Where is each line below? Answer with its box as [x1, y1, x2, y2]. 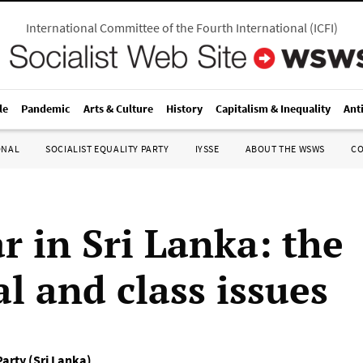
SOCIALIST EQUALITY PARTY [45, 143, 169, 155]
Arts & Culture [83, 101, 153, 116]
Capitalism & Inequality [216, 101, 331, 116]
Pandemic [21, 101, 70, 116]
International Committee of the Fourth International [25, 19, 307, 36]
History [166, 101, 203, 116]
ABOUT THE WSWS [245, 143, 325, 155]
